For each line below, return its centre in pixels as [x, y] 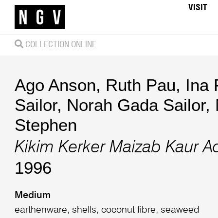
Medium [32, 196]
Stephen [45, 125]
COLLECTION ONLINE [60, 45]
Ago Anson [55, 85]
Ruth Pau [140, 85]
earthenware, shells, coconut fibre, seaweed [107, 210]
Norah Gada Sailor [136, 105]
